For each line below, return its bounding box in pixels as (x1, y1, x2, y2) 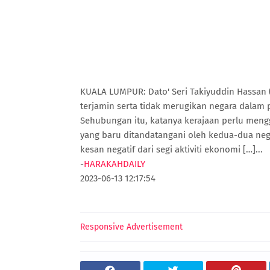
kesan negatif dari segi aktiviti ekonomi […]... (80, 144, 263, 155)
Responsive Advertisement (80, 222, 183, 232)
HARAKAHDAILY (84, 159, 145, 169)
